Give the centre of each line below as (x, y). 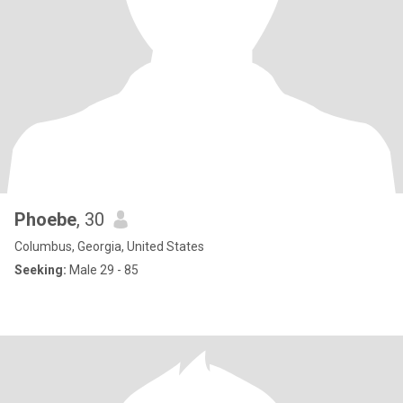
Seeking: (40, 270)
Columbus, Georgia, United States (109, 246)
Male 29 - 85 (103, 270)
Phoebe (45, 219)
